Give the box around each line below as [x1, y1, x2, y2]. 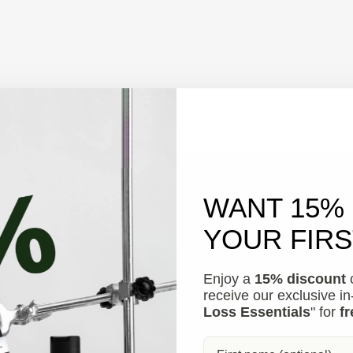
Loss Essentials [203, 304, 310, 320]
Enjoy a [203, 271, 255, 287]
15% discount [255, 271, 346, 287]
